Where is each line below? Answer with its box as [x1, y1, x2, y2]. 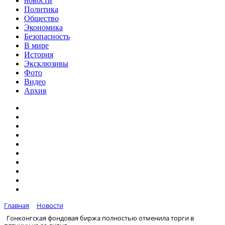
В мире [24, 41, 49, 50]
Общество [24, 14, 59, 23]
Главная [4, 201, 29, 210]
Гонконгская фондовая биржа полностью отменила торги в [7, 213, 194, 222]
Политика [24, 5, 58, 14]
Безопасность [24, 32, 70, 41]
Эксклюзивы [24, 59, 68, 68]
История [24, 50, 53, 59]
